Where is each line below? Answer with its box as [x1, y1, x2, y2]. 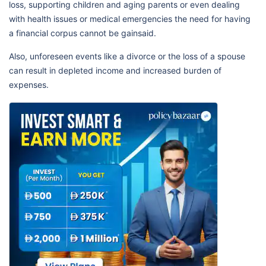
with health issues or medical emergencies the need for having [9, 14, 251, 24]
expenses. [9, 80, 49, 90]
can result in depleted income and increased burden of [9, 65, 221, 75]
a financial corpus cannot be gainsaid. [9, 28, 156, 38]
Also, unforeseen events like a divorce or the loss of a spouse [9, 51, 245, 61]
